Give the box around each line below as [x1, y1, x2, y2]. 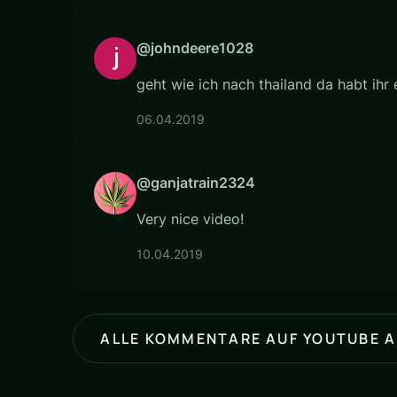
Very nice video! [136, 210, 244, 229]
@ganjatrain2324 [136, 174, 255, 192]
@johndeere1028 [136, 39, 253, 58]
